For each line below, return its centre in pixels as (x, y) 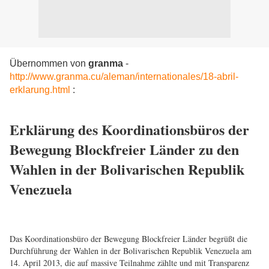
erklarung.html (40, 90)
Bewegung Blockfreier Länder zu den (124, 149)
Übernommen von (49, 63)
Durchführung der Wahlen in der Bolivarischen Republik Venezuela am (131, 251)
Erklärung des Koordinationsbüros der (129, 129)
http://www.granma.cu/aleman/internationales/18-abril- (124, 77)
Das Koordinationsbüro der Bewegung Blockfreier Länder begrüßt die (128, 239)
